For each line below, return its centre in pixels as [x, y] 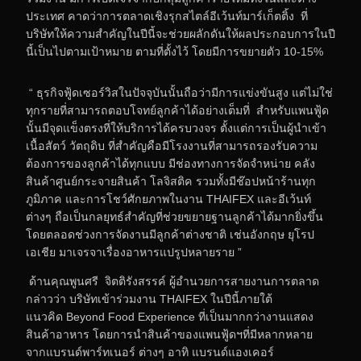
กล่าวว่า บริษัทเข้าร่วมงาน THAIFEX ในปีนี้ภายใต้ [149, 299]
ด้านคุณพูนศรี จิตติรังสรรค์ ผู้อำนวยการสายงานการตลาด [172, 282]
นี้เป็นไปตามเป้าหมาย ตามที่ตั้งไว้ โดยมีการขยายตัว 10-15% [174, 52]
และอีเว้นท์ [282, 199]
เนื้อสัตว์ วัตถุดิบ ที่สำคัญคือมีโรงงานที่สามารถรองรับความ [172, 145]
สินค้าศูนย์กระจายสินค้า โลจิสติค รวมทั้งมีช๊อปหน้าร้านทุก [171, 181]
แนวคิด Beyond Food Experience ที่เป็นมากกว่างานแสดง [170, 317]
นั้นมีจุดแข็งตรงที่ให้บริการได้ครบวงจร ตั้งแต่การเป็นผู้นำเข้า [176, 128]
